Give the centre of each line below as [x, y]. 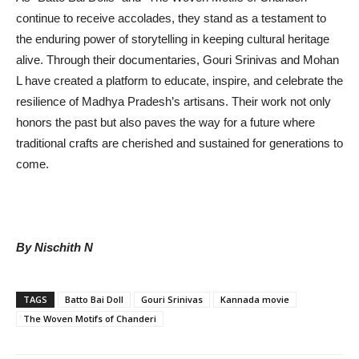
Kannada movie [255, 300]
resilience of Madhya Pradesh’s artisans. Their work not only [173, 102]
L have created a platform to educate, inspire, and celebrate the [179, 81]
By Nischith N [54, 248]
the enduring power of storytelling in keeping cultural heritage [173, 39]
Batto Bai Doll [94, 300]
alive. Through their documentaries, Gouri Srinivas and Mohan [177, 60]
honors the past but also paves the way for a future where [165, 123]
